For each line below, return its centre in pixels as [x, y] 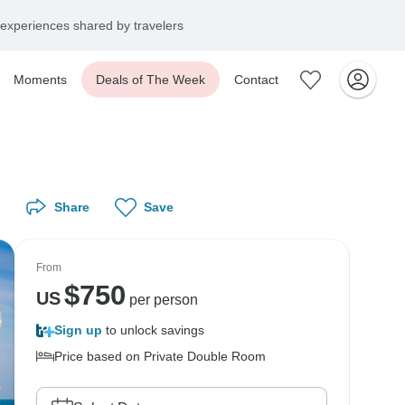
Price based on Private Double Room [160, 356]
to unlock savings [153, 330]
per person [161, 300]
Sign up [78, 330]
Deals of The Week [151, 80]
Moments [40, 80]
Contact [256, 80]
